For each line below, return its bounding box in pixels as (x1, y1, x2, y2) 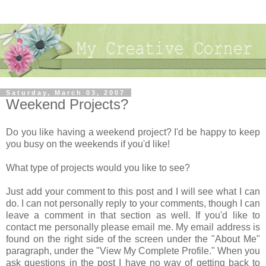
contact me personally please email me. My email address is (6, 222, 260, 233)
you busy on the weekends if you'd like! (6, 139, 170, 150)
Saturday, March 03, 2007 (6, 88, 125, 96)
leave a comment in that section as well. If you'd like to (6, 210, 260, 221)
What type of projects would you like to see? (6, 163, 190, 173)
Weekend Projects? (6, 96, 128, 112)
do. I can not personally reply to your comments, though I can (6, 198, 260, 209)
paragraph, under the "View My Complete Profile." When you (6, 246, 260, 256)
